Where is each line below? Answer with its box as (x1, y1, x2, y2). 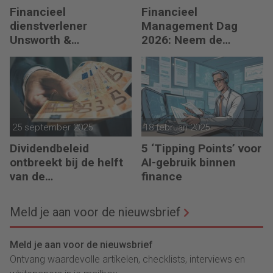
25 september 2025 (12, 122, 93, 133)
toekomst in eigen (141, 47, 238, 62)
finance (141, 169, 182, 184)
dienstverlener (10, 19, 87, 34)
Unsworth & (10, 33, 71, 48)
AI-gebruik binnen (141, 155, 236, 170)
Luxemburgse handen (10, 61, 127, 76)
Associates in (10, 47, 82, 62)
